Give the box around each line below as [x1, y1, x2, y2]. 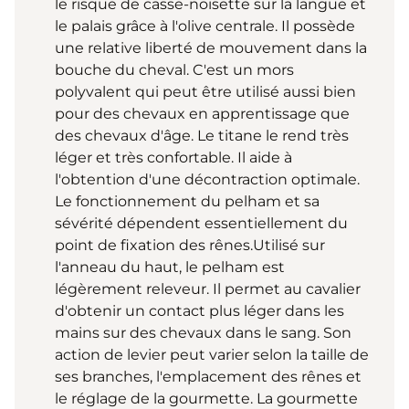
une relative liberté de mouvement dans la [55, 38, 367, 57]
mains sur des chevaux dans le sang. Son [55, 323, 351, 341]
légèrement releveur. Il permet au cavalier [55, 279, 361, 298]
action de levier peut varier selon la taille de [55, 345, 369, 363]
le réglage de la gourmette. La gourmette [55, 389, 358, 407]
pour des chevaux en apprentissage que [55, 104, 350, 122]
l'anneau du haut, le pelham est [55, 257, 285, 276]
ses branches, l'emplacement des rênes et [55, 367, 362, 385]
